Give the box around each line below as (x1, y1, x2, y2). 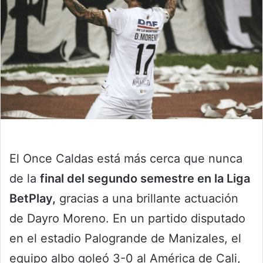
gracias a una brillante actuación (56, 191, 238, 206)
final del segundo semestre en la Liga (40, 171, 250, 186)
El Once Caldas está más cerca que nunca (9, 151, 242, 166)
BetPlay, (9, 191, 56, 206)
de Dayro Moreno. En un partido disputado (9, 211, 245, 226)
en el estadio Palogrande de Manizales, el (9, 231, 241, 246)
